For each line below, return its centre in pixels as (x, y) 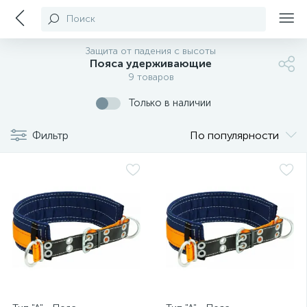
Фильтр (50, 135)
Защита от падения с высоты (151, 51)
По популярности (234, 135)
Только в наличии (170, 103)
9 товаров (151, 77)
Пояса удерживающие (151, 63)
